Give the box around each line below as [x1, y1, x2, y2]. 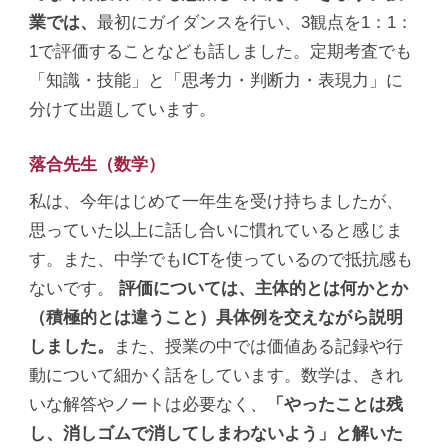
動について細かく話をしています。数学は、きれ [29, 364, 404, 385]
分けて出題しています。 [29, 98, 217, 119]
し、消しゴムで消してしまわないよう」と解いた [29, 422, 404, 443]
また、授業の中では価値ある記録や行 [114, 335, 404, 356]
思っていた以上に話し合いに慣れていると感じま [29, 219, 404, 240]
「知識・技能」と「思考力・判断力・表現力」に [29, 69, 404, 90]
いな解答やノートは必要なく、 [29, 393, 268, 414]
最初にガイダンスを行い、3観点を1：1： [97, 11, 414, 32]
